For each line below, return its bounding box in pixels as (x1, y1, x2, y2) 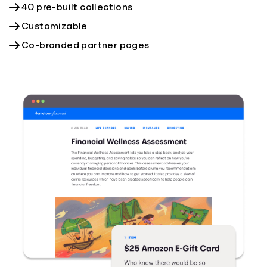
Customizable (21, 21, 88, 32)
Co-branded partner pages (21, 41, 150, 51)
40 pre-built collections (21, 2, 133, 13)
